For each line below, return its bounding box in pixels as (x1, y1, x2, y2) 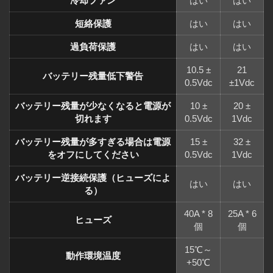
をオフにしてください (47, 149, 139, 160)
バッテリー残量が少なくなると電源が (15, 100, 171, 111)
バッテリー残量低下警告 (43, 70, 143, 81)
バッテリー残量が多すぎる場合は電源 (15, 136, 171, 147)
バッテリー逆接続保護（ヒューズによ (15, 172, 171, 183)
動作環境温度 (65, 250, 121, 261)
